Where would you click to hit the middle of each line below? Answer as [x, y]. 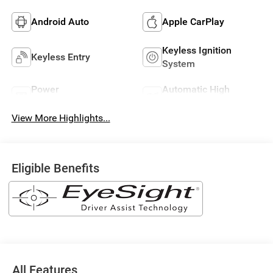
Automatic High [196, 89]
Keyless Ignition [197, 50]
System [179, 63]
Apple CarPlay [193, 21]
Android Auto [60, 21]
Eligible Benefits [55, 168]
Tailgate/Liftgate [67, 102]
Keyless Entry [60, 57]
